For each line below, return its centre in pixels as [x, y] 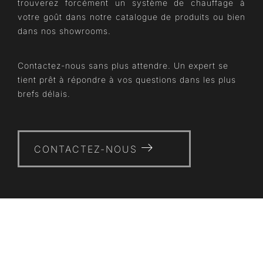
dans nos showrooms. [64, 31]
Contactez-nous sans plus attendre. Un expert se [123, 65]
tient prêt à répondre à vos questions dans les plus [127, 80]
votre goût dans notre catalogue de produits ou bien [131, 17]
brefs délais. [44, 94]
